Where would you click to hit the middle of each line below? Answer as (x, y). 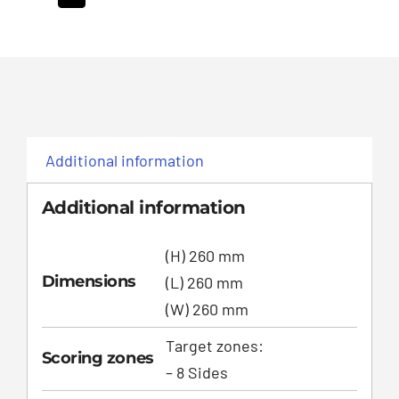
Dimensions (89, 282)
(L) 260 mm (204, 283)
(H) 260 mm (205, 256)
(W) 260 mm (207, 309)
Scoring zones (98, 358)
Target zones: (214, 346)
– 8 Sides (196, 373)
